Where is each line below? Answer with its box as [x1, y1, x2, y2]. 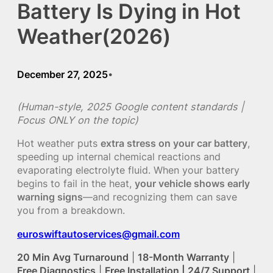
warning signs [17, 191, 83, 204]
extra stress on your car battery [101, 137, 247, 150]
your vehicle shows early [135, 177, 250, 190]
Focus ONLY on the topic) [17, 114, 138, 126]
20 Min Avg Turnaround [17, 250, 129, 263]
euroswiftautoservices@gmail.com [17, 227, 180, 240]
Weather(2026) [17, 24, 171, 49]
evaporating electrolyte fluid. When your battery [17, 164, 239, 177]
